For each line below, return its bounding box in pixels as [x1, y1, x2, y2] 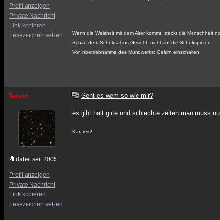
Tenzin [8, 92, 28, 100]
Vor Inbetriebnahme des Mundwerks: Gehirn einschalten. [72, 49, 201, 55]
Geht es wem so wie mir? [81, 92, 153, 99]
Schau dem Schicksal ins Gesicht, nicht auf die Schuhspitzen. [72, 40, 213, 45]
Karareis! [72, 129, 93, 134]
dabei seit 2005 [16, 156, 57, 163]
